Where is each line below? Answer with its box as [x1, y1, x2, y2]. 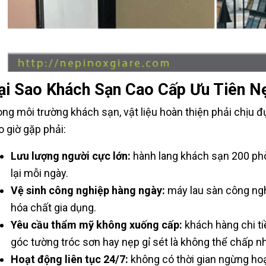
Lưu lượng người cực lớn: [10, 149, 131, 162]
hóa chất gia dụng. [10, 201, 96, 214]
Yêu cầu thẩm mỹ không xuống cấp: [10, 218, 182, 231]
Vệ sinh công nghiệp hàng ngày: [10, 183, 165, 197]
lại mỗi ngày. [10, 166, 68, 179]
